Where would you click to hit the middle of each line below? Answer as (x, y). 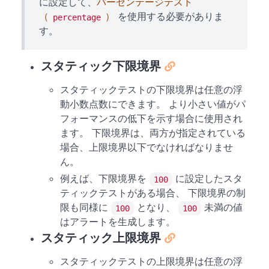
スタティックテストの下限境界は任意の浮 (151, 90)
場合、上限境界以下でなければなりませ (147, 147)
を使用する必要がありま (169, 17)
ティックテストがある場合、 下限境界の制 (153, 193)
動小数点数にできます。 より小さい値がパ (153, 104)
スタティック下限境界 (101, 66)
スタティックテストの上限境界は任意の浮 (151, 261)
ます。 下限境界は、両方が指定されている (153, 133)
